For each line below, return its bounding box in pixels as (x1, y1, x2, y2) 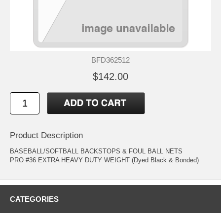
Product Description (10, 131, 83, 141)
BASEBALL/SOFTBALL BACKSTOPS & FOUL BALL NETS (10, 147, 183, 155)
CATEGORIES (10, 195, 59, 204)
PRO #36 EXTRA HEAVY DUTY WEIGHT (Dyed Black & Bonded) (10, 156, 199, 164)
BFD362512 (91, 56, 130, 65)
